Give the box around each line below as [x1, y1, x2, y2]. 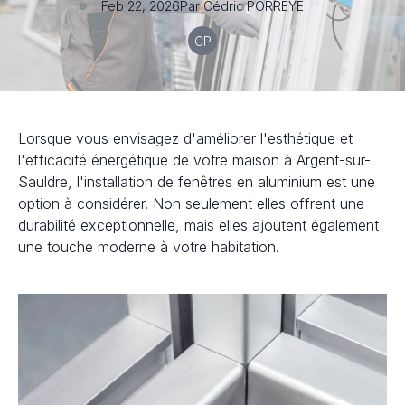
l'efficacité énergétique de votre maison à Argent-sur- [18, 151, 371, 169]
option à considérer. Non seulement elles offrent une [18, 194, 364, 212]
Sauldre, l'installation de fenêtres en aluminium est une [18, 173, 375, 191]
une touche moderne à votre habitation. [18, 238, 279, 256]
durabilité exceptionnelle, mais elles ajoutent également [18, 216, 379, 234]
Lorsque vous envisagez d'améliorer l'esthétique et [18, 129, 353, 147]
